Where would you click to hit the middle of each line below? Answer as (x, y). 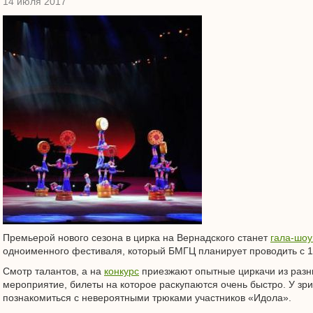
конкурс (122, 271)
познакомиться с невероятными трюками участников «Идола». (147, 298)
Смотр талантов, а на (53, 271)
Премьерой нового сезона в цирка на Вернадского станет (137, 238)
